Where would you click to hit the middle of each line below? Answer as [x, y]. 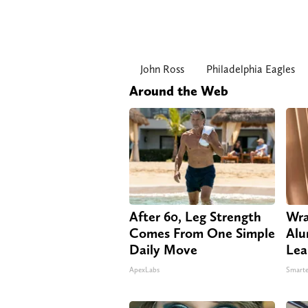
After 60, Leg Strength [195, 217]
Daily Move [163, 250]
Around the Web [179, 91]
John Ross [162, 69]
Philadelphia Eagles [251, 69]
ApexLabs [144, 270]
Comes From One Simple [202, 233]
